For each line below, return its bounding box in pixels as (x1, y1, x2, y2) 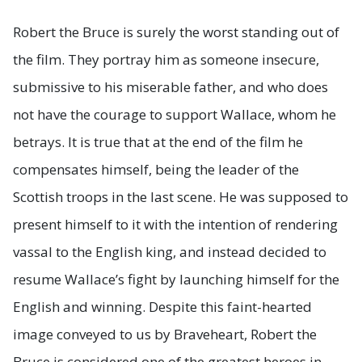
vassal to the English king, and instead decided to (13, 242, 326, 262)
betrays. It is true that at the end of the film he (13, 133, 303, 152)
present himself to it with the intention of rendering (13, 215, 338, 234)
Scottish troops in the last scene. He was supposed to (13, 187, 348, 207)
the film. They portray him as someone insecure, (13, 50, 319, 69)
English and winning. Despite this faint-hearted (13, 297, 312, 317)
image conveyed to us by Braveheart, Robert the (13, 325, 317, 344)
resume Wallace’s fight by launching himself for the (13, 270, 339, 289)
